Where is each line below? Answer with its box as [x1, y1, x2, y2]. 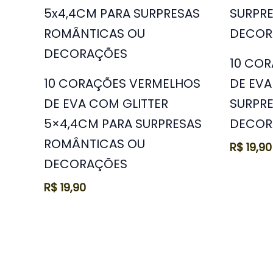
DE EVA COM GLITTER [44, 94, 168, 112]
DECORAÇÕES [44, 155, 127, 172]
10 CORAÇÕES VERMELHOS [44, 74, 200, 92]
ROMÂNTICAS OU [44, 135, 145, 152]
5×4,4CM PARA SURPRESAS [44, 115, 202, 132]
